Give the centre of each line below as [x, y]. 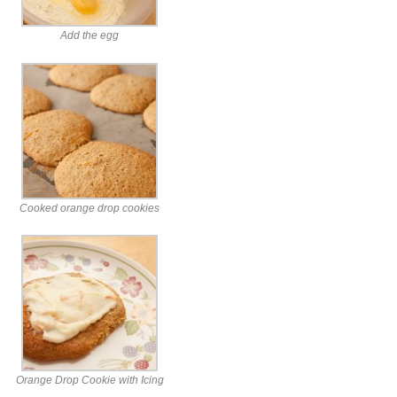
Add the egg [90, 36]
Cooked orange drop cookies [90, 208]
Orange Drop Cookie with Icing [90, 381]
